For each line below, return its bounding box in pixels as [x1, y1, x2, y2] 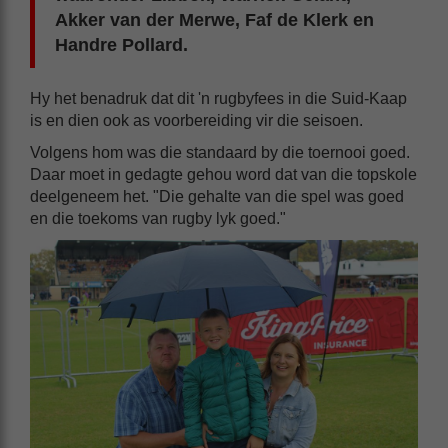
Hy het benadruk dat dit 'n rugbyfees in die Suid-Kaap [30, 90, 407, 108]
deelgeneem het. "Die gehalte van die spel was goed [30, 188, 404, 206]
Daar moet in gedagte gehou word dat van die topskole [30, 166, 417, 184]
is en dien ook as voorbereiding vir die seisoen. [30, 112, 363, 130]
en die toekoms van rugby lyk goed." [30, 210, 286, 228]
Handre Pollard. [55, 35, 188, 56]
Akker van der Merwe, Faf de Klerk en [55, 10, 374, 31]
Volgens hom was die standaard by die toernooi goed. [30, 144, 410, 162]
